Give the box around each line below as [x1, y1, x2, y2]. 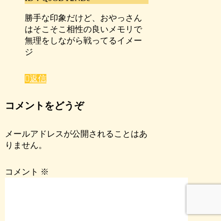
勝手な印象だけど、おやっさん [25, 13, 143, 23]
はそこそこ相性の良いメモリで [25, 24, 143, 34]
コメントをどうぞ [5, 100, 84, 111]
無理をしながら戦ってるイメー [25, 36, 143, 45]
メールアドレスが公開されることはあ [5, 129, 148, 139]
